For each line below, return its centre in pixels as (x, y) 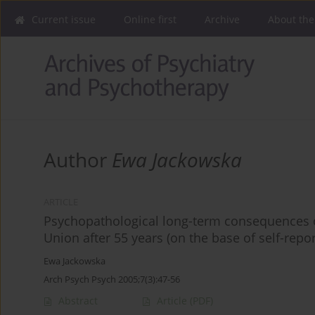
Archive (222, 19)
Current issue (64, 19)
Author (78, 160)
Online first (150, 19)
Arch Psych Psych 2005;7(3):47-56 (112, 279)
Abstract (78, 301)
